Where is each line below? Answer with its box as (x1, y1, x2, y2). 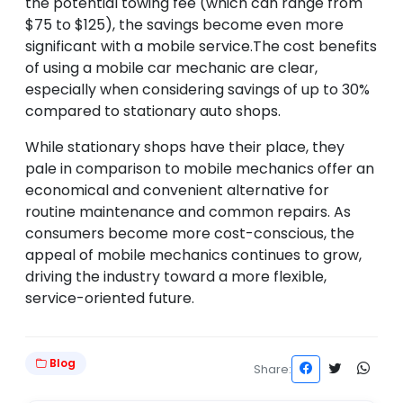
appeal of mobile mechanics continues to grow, (25, 245, 362, 266)
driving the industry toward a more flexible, (25, 266, 327, 288)
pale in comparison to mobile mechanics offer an (25, 158, 374, 180)
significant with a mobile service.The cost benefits (25, 36, 377, 58)
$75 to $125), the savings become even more (25, 14, 344, 36)
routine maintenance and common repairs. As (25, 201, 351, 223)
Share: (254, 360, 291, 378)
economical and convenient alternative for (25, 180, 329, 201)
